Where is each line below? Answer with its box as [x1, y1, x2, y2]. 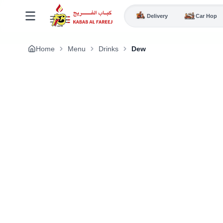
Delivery [146, 12, 168, 19]
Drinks [99, 45, 118, 53]
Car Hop [196, 12, 218, 19]
